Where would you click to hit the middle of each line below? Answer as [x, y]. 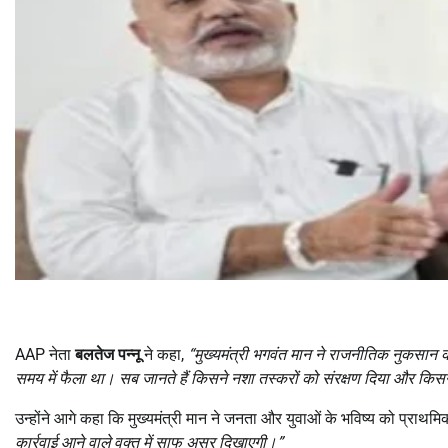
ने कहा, [164, 355]
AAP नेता [45, 355]
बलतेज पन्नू [107, 355]
